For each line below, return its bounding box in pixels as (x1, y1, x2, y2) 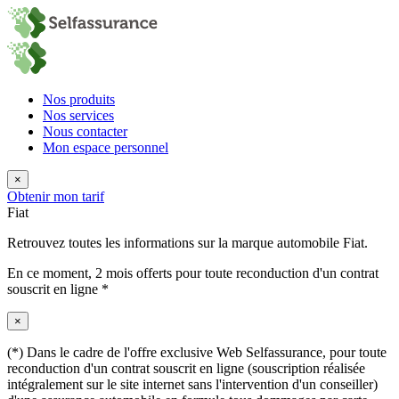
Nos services (43, 108, 114, 123)
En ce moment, (7, 265, 95, 281)
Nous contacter (43, 124, 127, 139)
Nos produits (43, 92, 115, 107)
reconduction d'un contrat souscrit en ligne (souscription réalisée (7, 361, 365, 376)
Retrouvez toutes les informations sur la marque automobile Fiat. (7, 235, 368, 250)
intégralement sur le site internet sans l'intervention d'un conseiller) (7, 377, 378, 392)
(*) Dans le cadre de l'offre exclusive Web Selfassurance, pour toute (7, 345, 387, 360)
